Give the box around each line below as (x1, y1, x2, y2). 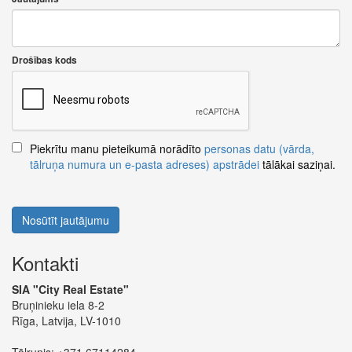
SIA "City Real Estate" (12, 281, 129, 297)
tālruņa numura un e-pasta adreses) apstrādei (30, 156, 259, 172)
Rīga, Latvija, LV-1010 (12, 313, 121, 328)
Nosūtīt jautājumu (22, 212, 109, 228)
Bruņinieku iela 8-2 (12, 297, 104, 313)
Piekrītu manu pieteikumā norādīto (30, 141, 204, 156)
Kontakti (12, 249, 79, 277)
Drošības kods (12, 53, 77, 67)
